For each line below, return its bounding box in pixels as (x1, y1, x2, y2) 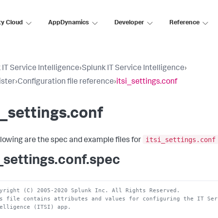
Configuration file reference (18, 78, 114, 86)
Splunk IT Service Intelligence (82, 65, 184, 73)
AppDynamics (48, 19, 89, 26)
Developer (114, 19, 144, 26)
